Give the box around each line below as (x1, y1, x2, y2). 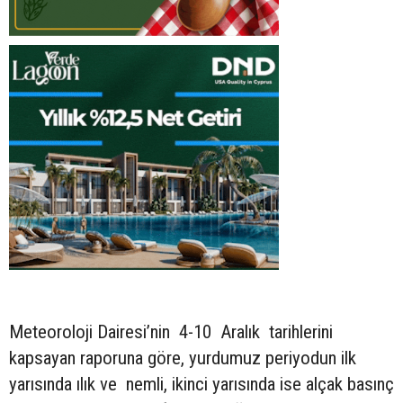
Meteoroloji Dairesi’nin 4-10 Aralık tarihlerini (9, 320, 333, 343)
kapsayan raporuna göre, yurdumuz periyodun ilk (9, 346, 356, 369)
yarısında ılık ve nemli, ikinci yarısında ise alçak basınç (9, 372, 394, 395)
